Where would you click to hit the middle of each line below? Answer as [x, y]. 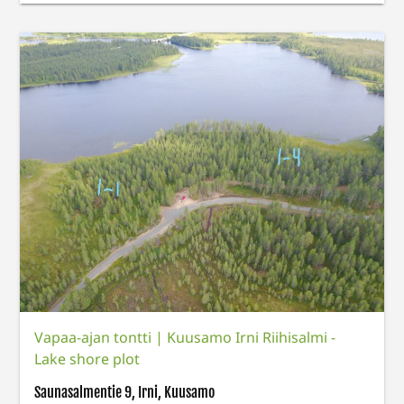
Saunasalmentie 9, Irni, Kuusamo [125, 393]
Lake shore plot [87, 359]
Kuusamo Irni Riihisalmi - [252, 338]
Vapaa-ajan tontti [95, 338]
